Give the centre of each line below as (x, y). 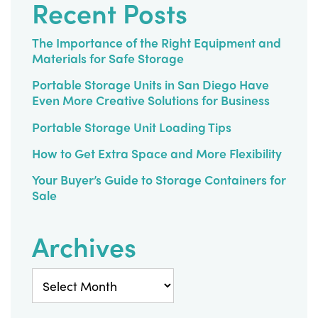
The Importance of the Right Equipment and (157, 42)
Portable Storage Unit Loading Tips (132, 126)
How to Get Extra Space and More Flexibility (157, 153)
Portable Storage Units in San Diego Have (150, 84)
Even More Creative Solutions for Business (151, 100)
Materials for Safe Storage (108, 57)
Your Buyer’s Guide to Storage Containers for (159, 180)
